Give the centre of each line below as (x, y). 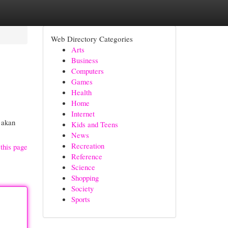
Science (83, 167)
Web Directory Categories (92, 39)
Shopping (85, 178)
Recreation (88, 146)
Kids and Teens (94, 124)
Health (81, 92)
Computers (87, 71)
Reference (87, 156)
